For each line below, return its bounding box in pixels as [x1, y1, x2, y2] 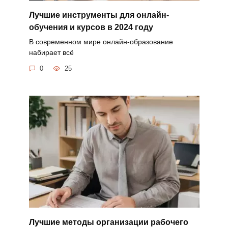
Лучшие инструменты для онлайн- [28, 10, 169, 19]
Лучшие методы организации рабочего [28, 217, 188, 226]
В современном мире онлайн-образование [28, 37, 173, 46]
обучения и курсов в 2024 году [28, 22, 153, 32]
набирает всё [28, 48, 74, 56]
